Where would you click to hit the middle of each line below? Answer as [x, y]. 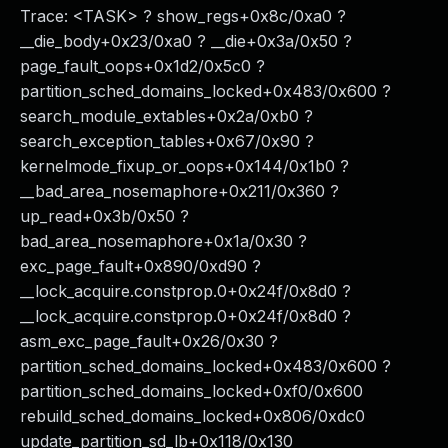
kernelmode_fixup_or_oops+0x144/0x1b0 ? [184, 166]
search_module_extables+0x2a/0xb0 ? [166, 116]
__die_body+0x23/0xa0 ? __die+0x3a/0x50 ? [186, 41]
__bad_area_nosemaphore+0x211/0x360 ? [179, 191]
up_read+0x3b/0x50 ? [104, 216]
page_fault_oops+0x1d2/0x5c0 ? [142, 66]
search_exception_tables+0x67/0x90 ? [167, 141]
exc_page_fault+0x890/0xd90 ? [140, 266]
